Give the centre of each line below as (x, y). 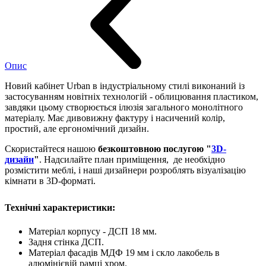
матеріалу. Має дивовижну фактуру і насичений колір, (115, 118)
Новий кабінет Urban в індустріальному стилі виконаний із (125, 85)
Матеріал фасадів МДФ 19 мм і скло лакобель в (124, 252)
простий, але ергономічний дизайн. (77, 128)
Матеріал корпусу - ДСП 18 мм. (93, 231)
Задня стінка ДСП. (66, 242)
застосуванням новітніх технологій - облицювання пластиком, (132, 96)
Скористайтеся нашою (51, 148)
